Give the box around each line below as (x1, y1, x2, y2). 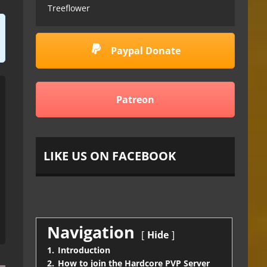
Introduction (58, 244, 110, 256)
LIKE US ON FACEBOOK (44, 147, 176, 164)
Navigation (47, 221, 135, 243)
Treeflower (48, 2, 90, 14)
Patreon (116, 92, 154, 106)
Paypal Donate (108, 44, 181, 58)
